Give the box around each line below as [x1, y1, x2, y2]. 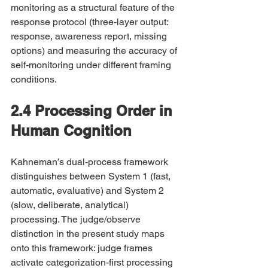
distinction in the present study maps [11, 228, 167, 239]
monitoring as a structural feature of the [11, 2, 177, 13]
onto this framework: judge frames [11, 242, 155, 254]
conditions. [11, 74, 57, 85]
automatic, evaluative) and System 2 [11, 185, 166, 196]
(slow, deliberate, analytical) [11, 199, 131, 211]
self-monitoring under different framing [11, 59, 173, 71]
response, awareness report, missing [11, 31, 169, 42]
